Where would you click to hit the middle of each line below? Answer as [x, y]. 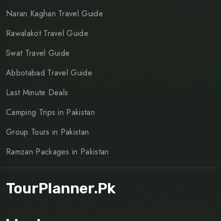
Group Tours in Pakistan [48, 132]
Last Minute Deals [37, 92]
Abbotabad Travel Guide [49, 73]
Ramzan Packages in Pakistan [57, 151]
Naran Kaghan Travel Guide [55, 13]
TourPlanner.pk [61, 188]
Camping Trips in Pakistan [50, 112]
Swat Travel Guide [38, 53]
